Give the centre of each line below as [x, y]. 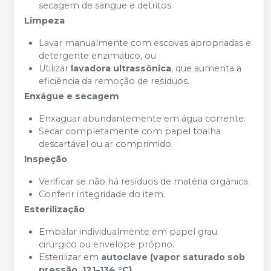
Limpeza [44, 21]
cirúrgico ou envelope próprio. [106, 244]
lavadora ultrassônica [121, 68]
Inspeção [46, 159]
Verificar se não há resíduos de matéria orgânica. [144, 181]
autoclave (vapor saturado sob [173, 257]
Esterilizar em [70, 257]
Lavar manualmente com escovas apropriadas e [145, 43]
